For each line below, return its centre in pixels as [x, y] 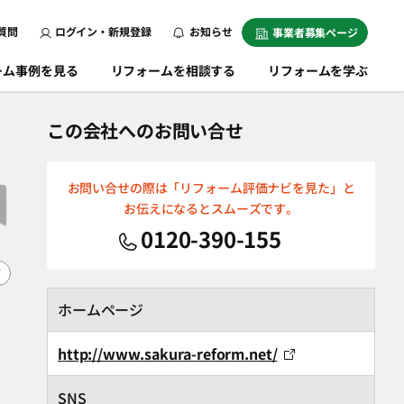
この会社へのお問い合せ [145, 130]
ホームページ [101, 309]
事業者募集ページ [315, 32]
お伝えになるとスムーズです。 [211, 208]
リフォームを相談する [173, 70]
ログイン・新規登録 [103, 31]
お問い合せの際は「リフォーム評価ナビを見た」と [211, 188]
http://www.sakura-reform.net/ [168, 353]
